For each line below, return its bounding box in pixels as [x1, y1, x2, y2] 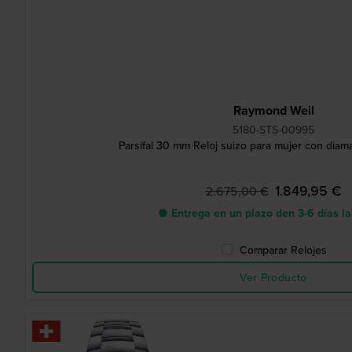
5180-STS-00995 [233, 122, 314, 137]
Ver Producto [240, 269, 307, 285]
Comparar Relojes [239, 242, 327, 258]
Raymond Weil [233, 101, 314, 119]
